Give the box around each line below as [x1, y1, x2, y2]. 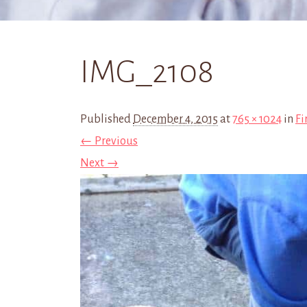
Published [80, 113, 133, 125]
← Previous [80, 135, 138, 147]
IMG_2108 [80, 55, 214, 89]
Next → [80, 157, 119, 169]
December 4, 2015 [133, 113, 218, 125]
